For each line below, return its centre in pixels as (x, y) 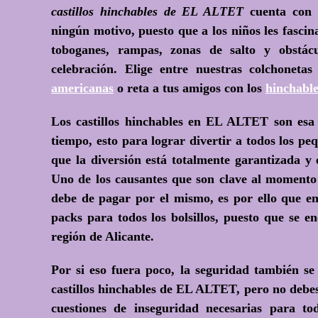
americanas (82, 88)
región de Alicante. (103, 236)
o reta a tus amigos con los (190, 88)
